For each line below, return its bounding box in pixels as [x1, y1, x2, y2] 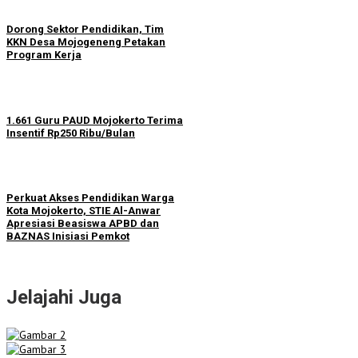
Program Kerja [6, 49, 82, 62]
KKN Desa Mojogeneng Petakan [6, 36, 165, 49]
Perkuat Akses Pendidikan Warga [6, 191, 174, 204]
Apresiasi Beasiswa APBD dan [6, 217, 159, 229]
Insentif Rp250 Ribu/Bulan [6, 126, 135, 139]
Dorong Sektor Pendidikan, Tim [6, 23, 164, 36]
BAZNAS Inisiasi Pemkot [6, 229, 129, 242]
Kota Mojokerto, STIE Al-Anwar [6, 204, 161, 217]
